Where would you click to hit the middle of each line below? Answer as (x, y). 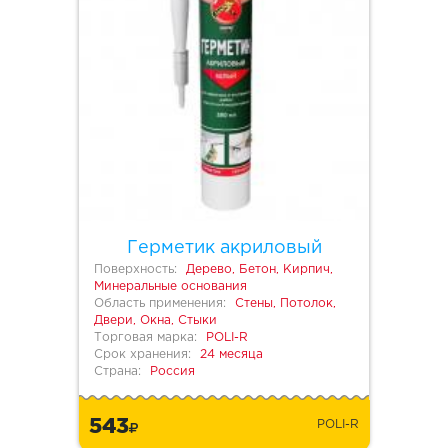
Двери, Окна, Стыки (155, 321)
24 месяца (231, 355)
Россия (172, 372)
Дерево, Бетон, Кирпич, (259, 270)
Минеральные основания (170, 287)
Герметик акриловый (224, 248)
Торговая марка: (145, 338)
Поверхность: (135, 270)
